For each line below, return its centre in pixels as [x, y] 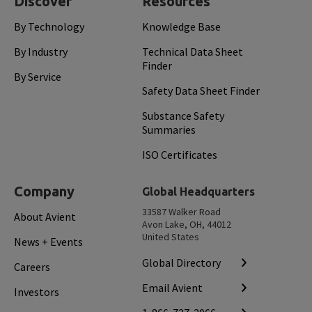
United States [171, 237]
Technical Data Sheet [193, 52]
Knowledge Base [181, 26]
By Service [38, 77]
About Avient [45, 217]
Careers [32, 267]
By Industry [41, 52]
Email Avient [172, 288]
